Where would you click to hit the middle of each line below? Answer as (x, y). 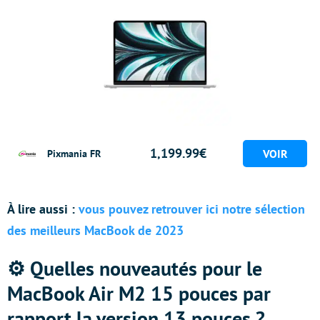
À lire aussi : (43, 209)
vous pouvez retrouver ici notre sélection (192, 209)
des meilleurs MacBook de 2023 (95, 231)
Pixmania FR (74, 154)
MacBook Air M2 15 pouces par (139, 294)
